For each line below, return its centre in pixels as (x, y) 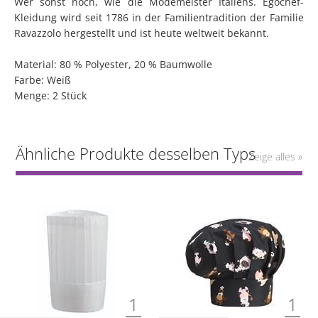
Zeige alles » (275, 157)
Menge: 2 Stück (50, 95)
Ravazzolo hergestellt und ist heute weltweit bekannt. (142, 33)
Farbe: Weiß (43, 80)
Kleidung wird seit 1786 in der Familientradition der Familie (159, 17)
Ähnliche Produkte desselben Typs (136, 153)
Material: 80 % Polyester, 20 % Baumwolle (113, 64)
